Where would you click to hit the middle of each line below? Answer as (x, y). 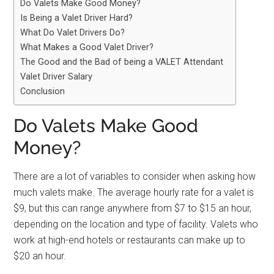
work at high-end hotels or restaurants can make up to (130, 240)
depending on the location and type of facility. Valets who (136, 224)
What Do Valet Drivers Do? (73, 33)
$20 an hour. (40, 256)
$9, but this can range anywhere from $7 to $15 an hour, (133, 209)
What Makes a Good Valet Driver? (87, 48)
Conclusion (43, 92)
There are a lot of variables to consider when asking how (135, 177)
